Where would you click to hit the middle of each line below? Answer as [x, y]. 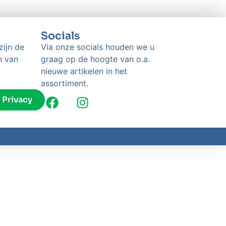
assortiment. [64, 83]
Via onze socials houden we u [97, 47]
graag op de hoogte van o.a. [95, 59]
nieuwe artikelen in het [84, 71]
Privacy [17, 100]
